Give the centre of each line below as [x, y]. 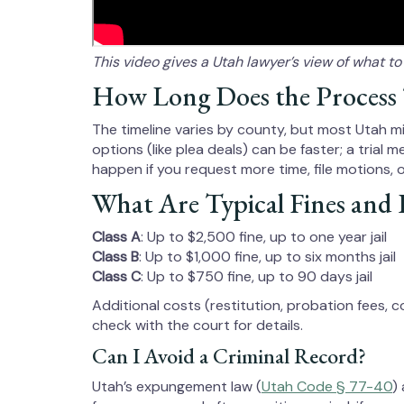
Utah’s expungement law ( [177, 386]
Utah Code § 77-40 [327, 386]
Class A [116, 237]
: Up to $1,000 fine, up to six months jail [267, 257]
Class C [116, 276]
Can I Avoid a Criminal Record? [229, 356]
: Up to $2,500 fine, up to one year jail [264, 237]
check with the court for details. [197, 325]
